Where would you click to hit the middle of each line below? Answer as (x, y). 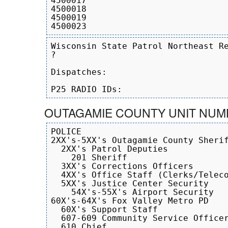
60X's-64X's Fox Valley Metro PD (130, 201)
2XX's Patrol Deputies (109, 149)
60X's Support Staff (104, 209)
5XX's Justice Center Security (130, 183)
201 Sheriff (89, 157)
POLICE (66, 131)
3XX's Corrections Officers (122, 166)
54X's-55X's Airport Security (132, 192)
